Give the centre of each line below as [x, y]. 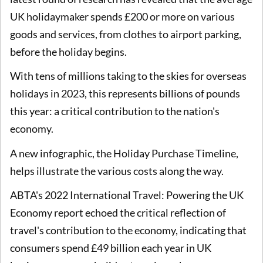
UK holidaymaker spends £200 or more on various [122, 16]
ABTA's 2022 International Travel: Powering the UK [127, 195]
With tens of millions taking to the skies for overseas [128, 76]
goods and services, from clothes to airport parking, [126, 34]
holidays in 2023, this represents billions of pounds [125, 94]
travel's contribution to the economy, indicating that [128, 230]
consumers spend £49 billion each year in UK [111, 248]
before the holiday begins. [68, 51]
